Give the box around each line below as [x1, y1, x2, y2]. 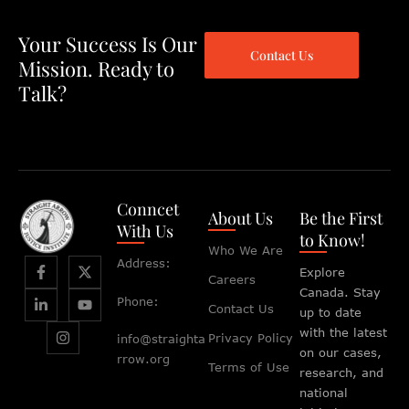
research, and [299, 365, 383, 380]
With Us [116, 220, 173, 242]
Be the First [299, 207, 383, 229]
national [299, 385, 348, 400]
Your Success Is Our [18, 30, 197, 58]
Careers [207, 272, 256, 287]
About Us [207, 207, 273, 229]
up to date [299, 305, 362, 320]
